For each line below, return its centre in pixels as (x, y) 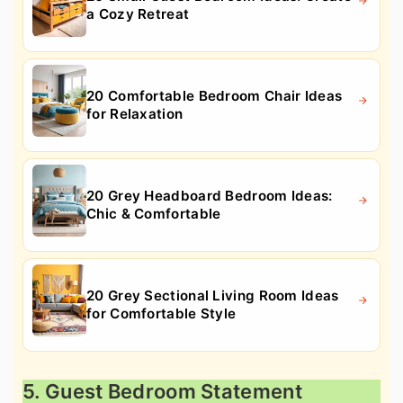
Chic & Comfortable (154, 213)
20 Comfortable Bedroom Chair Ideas (215, 95)
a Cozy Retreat (138, 13)
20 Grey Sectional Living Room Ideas (213, 295)
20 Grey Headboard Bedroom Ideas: (210, 195)
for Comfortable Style (161, 313)
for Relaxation (135, 113)
